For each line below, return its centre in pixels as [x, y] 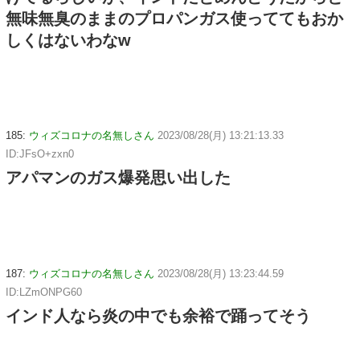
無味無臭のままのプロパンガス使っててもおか [174, 18]
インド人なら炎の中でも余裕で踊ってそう [158, 316]
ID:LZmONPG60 [44, 292]
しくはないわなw [68, 40]
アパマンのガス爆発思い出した [118, 178]
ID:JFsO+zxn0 [40, 154]
